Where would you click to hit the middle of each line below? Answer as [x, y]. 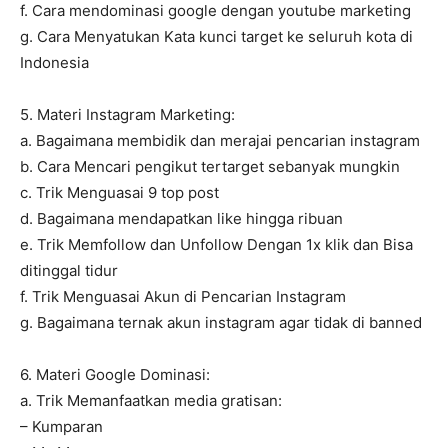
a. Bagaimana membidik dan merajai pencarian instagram [220, 141]
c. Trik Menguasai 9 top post [119, 193]
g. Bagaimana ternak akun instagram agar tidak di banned [221, 323]
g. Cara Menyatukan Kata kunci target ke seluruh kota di [216, 37]
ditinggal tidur [69, 271]
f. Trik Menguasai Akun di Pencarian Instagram [183, 297]
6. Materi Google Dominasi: [115, 375]
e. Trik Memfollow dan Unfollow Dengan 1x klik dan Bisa [216, 245]
